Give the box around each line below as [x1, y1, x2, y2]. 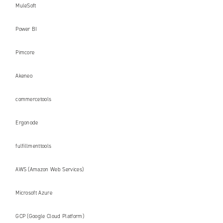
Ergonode [15, 119, 38, 127]
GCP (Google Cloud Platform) [15, 213, 84, 221]
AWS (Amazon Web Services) [15, 166, 84, 174]
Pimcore [15, 49, 35, 57]
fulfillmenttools [15, 142, 52, 150]
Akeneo [15, 72, 33, 80]
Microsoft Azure [15, 189, 53, 197]
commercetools [15, 96, 52, 104]
